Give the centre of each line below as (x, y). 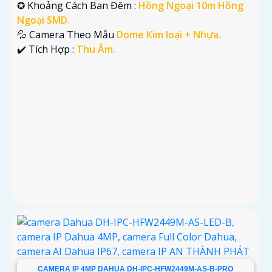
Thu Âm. (96, 49)
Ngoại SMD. (43, 20)
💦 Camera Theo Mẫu (67, 34)
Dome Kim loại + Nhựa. (169, 34)
